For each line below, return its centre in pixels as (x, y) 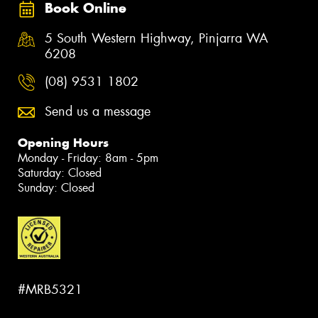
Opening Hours (63, 142)
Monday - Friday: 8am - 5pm (88, 158)
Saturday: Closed (60, 172)
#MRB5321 (50, 290)
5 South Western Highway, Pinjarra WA (157, 38)
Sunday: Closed (56, 187)
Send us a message (98, 111)
